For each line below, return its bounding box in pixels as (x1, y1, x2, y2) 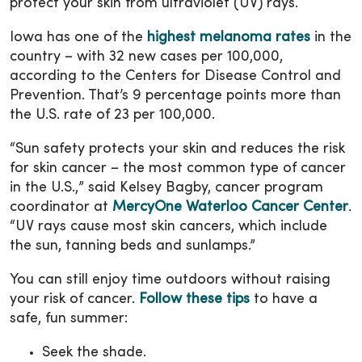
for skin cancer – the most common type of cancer (10, 161, 346, 175)
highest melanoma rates (147, 30, 310, 44)
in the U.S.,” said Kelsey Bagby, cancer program (10, 180, 323, 195)
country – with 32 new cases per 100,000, (10, 49, 283, 64)
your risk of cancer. (10, 292, 139, 306)
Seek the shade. (42, 345, 146, 360)
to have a (250, 292, 318, 306)
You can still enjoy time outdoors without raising (10, 272, 330, 287)
